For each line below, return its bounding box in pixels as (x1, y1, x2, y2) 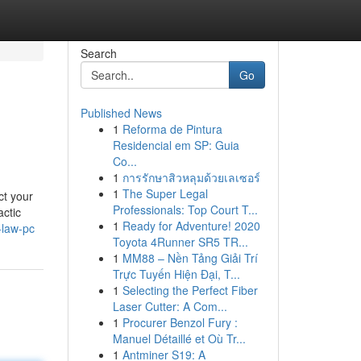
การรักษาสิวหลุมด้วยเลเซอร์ (122, 169, 260, 185)
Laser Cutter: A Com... (112, 298, 227, 314)
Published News (80, 105, 162, 121)
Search (80, 45, 117, 61)
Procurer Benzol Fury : (122, 314, 238, 330)
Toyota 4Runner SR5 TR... (112, 234, 248, 250)
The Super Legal (122, 185, 208, 201)
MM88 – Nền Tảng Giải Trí (122, 250, 258, 266)
